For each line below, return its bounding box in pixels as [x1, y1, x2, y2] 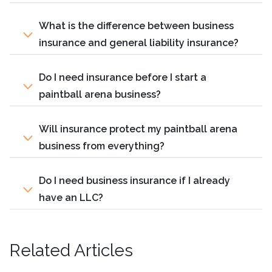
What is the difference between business [39, 19, 234, 32]
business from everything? [39, 140, 165, 152]
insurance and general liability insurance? [39, 36, 239, 49]
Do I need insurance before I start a [39, 71, 206, 83]
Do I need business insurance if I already [39, 174, 230, 186]
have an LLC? [39, 191, 103, 203]
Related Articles [10, 240, 133, 260]
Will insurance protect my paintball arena [39, 123, 237, 135]
